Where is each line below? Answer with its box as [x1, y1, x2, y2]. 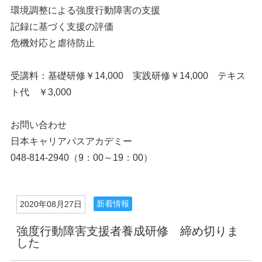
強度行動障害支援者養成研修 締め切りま [16, 225, 239, 237]
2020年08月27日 [19, 199, 82, 209]
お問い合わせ [10, 120, 67, 130]
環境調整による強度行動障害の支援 [10, 5, 160, 15]
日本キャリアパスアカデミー [10, 136, 132, 146]
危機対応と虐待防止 [10, 38, 95, 48]
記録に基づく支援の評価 [10, 22, 113, 32]
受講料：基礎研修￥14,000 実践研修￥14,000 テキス [10, 71, 246, 81]
